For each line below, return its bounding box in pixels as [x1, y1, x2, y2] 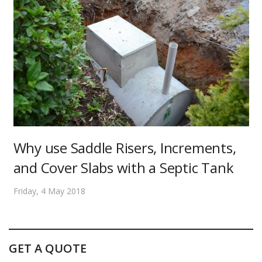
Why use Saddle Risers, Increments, [13, 137, 236, 157]
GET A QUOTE [9, 240, 87, 256]
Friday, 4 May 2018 [13, 185, 85, 196]
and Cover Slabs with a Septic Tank [13, 157, 234, 177]
